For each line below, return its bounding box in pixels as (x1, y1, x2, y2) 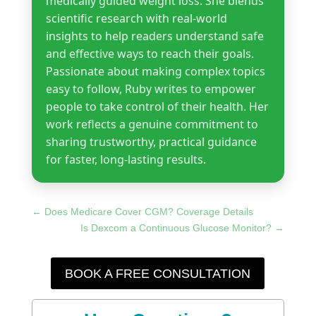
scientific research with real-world (45, 11, 227, 27)
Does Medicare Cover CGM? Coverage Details (44, 206, 253, 218)
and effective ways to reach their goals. (45, 46, 254, 62)
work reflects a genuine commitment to (45, 116, 258, 133)
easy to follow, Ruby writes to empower (45, 81, 256, 97)
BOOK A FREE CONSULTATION (65, 266, 251, 281)
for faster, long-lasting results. (45, 152, 206, 168)
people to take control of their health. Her (45, 99, 269, 115)
